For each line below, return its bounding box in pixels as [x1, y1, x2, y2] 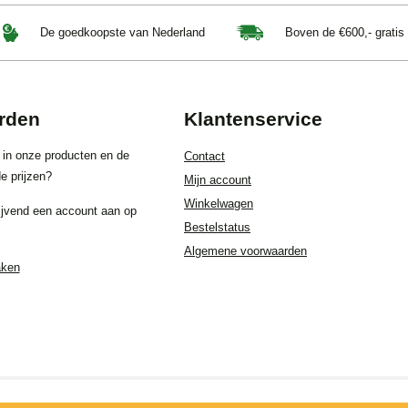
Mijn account [184, 173, 251, 188]
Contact [184, 149, 225, 164]
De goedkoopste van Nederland [36, 25, 205, 39]
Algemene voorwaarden [184, 244, 307, 259]
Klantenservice [184, 108, 322, 130]
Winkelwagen [184, 197, 253, 211]
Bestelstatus [184, 220, 250, 235]
